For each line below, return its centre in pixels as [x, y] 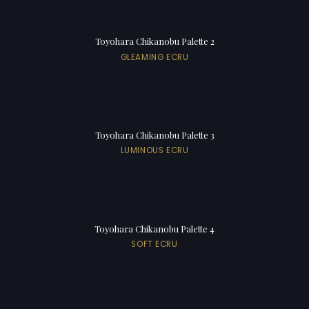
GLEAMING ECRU [154, 57]
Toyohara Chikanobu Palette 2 [154, 41]
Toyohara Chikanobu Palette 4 [154, 229]
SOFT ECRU [154, 245]
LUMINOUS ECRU [154, 151]
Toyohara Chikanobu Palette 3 [154, 135]
